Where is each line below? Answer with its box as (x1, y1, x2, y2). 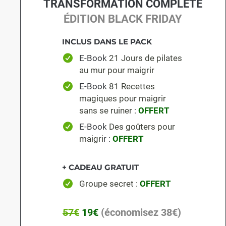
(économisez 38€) (100, 206, 181, 219)
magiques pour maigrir (79, 93, 166, 104)
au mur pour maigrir (79, 65, 154, 76)
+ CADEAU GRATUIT (62, 162, 139, 173)
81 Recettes (108, 81, 155, 92)
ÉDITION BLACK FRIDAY (64, 13, 183, 26)
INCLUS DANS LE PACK (62, 37, 152, 47)
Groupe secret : (79, 179, 138, 189)
